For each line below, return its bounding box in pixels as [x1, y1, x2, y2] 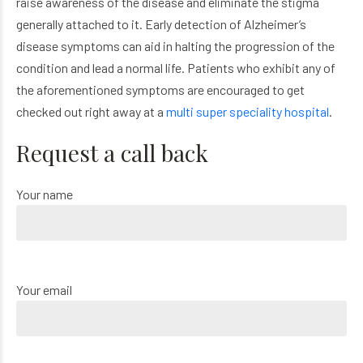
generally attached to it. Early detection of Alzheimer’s [16, 15, 306, 32]
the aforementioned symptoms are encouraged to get [16, 81, 305, 97]
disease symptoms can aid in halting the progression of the [16, 37, 335, 53]
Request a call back [16, 137, 208, 168]
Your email [16, 281, 72, 297]
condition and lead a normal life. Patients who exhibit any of [16, 59, 335, 75]
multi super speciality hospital [166, 103, 329, 119]
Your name [16, 186, 73, 202]
